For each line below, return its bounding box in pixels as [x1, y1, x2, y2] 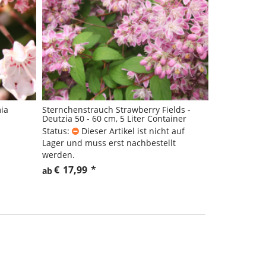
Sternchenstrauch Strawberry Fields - [42, 104, 191, 116]
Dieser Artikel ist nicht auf [81, 125, 185, 137]
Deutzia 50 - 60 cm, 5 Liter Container [42, 113, 186, 125]
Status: [42, 125, 69, 137]
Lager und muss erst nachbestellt [42, 137, 176, 149]
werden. [42, 149, 75, 161]
